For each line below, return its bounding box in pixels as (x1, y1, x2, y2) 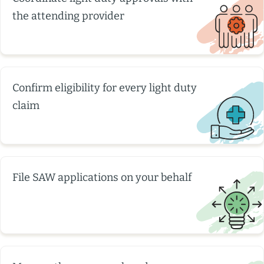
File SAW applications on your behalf (12, 171, 192, 184)
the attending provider (12, 9, 124, 23)
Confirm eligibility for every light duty (12, 81, 197, 95)
